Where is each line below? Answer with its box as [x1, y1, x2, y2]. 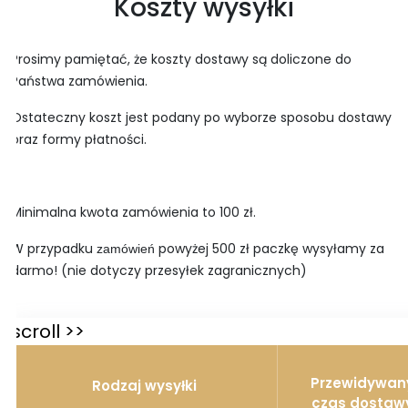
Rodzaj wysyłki [91, 376, 197, 395]
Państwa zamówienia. [11, 72, 148, 90]
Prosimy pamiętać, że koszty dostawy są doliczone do [11, 50, 352, 68]
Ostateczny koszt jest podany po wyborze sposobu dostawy [11, 108, 392, 127]
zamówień [97, 241, 155, 256]
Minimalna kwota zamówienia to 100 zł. [11, 203, 256, 221]
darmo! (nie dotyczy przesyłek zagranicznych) [11, 261, 307, 280]
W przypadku [11, 240, 97, 258]
